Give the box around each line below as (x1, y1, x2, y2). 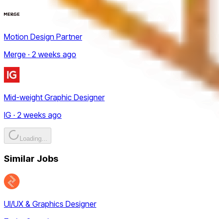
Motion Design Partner (4, 32, 82, 42)
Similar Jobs (4, 153, 58, 165)
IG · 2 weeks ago (4, 110, 62, 120)
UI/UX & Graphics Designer (4, 198, 96, 209)
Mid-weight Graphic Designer (4, 92, 105, 103)
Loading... (20, 135, 47, 143)
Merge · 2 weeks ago (4, 49, 76, 60)
